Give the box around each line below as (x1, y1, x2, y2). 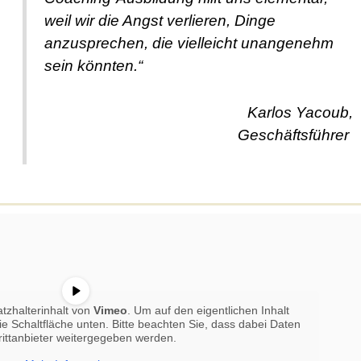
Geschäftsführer (237, 126, 353, 143)
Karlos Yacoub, (247, 103, 353, 121)
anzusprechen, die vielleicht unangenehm (44, 34, 334, 52)
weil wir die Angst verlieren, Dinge (44, 11, 276, 29)
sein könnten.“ (44, 56, 143, 74)
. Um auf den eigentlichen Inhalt (127, 304, 289, 317)
